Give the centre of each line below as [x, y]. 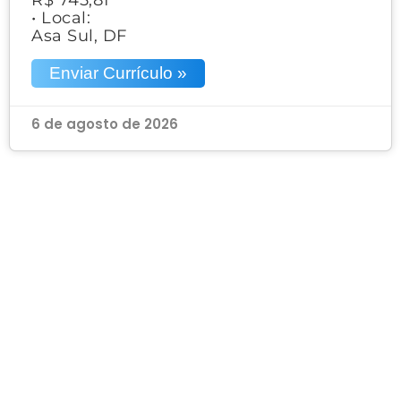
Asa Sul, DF [79, 35]
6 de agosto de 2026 [105, 124]
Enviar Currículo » [118, 73]
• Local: [61, 17]
